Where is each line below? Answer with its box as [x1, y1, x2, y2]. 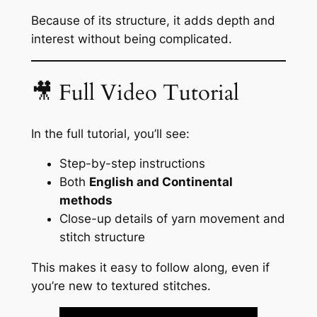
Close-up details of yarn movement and [59, 212, 285, 226]
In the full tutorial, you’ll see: [30, 126, 190, 141]
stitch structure [59, 230, 145, 245]
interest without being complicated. [30, 32, 232, 47]
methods [59, 193, 113, 208]
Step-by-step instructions [59, 156, 205, 171]
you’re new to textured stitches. [30, 279, 211, 294]
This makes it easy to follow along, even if [30, 260, 270, 275]
